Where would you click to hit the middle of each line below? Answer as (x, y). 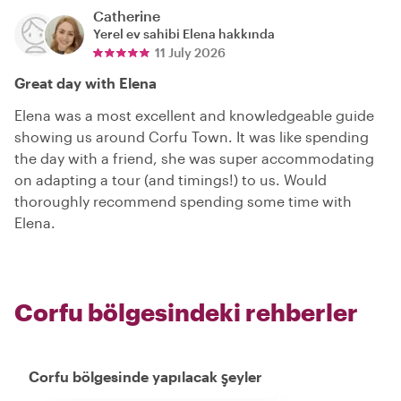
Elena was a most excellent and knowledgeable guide (194, 115)
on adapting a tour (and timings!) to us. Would (171, 180)
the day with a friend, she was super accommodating (194, 158)
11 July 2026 (190, 53)
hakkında (245, 34)
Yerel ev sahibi (138, 34)
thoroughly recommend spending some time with (183, 201)
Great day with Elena (85, 83)
